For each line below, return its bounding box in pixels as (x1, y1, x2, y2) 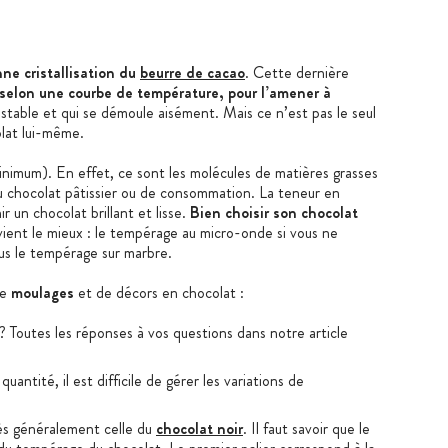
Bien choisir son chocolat (190, 200, 358, 224)
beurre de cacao (140, 60, 245, 84)
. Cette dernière (245, 60, 349, 84)
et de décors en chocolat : (74, 280, 244, 304)
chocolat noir (156, 416, 243, 440)
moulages (11, 280, 74, 304)
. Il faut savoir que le (243, 416, 370, 440)
